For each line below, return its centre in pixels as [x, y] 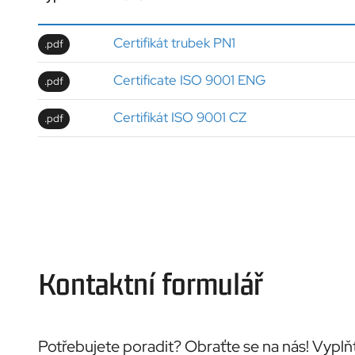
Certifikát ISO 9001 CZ [180, 118]
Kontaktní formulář [151, 284]
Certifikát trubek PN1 [174, 43]
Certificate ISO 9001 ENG [189, 80]
